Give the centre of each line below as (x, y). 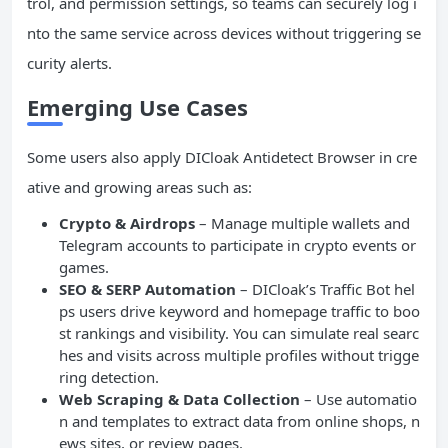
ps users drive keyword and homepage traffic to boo (239, 311)
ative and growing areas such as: (139, 187)
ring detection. (109, 377)
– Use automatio (358, 399)
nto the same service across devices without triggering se (224, 33)
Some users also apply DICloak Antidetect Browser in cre (222, 157)
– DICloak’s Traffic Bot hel (325, 289)
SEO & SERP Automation (147, 289)
